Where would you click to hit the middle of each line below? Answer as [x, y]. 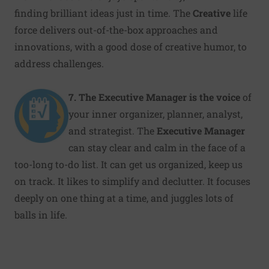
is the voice [215, 97]
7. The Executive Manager [128, 97]
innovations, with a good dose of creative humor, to [131, 46]
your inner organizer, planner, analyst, [156, 113]
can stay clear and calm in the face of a [157, 147]
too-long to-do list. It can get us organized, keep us [128, 164]
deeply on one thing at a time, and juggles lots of [124, 198]
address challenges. [59, 63]
